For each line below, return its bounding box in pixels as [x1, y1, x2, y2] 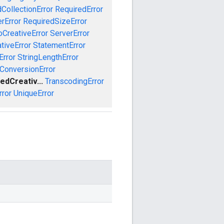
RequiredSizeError [22, 16, 87, 26]
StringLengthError [17, 52, 78, 62]
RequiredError [54, 4, 103, 14]
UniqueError [13, 88, 54, 98]
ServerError [49, 28, 89, 38]
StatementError [32, 40, 85, 50]
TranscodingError [44, 76, 104, 86]
